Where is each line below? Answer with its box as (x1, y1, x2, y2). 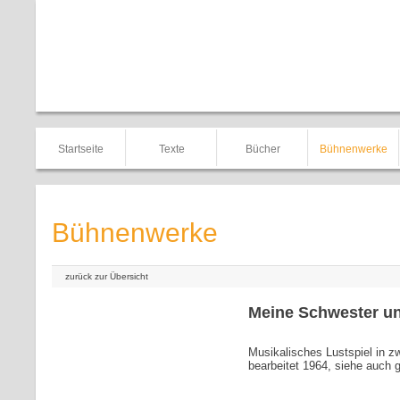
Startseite (57, 143, 104, 155)
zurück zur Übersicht (65, 271, 148, 281)
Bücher (245, 143, 280, 155)
